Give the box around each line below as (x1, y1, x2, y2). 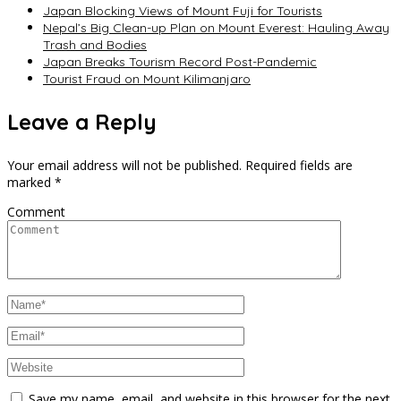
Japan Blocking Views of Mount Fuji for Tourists (43, 2, 322, 19)
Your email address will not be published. (7, 156, 242, 174)
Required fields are (245, 156, 353, 174)
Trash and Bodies (43, 36, 147, 53)
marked (7, 173, 55, 191)
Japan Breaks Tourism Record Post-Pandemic (43, 53, 317, 70)
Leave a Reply (7, 107, 157, 135)
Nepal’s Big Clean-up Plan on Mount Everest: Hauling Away (43, 19, 389, 36)
